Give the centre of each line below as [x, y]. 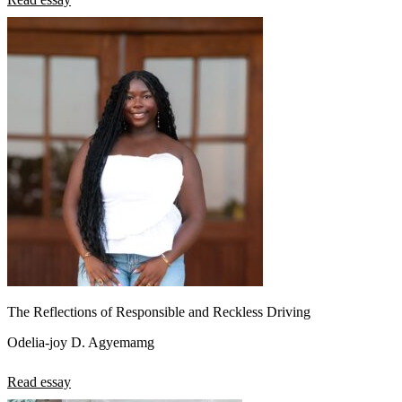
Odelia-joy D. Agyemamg [81, 342]
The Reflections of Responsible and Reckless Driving [159, 311]
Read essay [39, 381]
